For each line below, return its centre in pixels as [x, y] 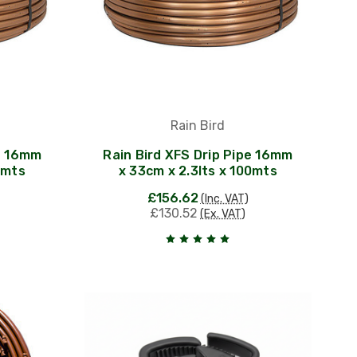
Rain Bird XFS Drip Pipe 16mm [198, 155]
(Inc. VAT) [224, 198]
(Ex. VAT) [223, 214]
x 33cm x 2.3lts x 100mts [198, 171]
